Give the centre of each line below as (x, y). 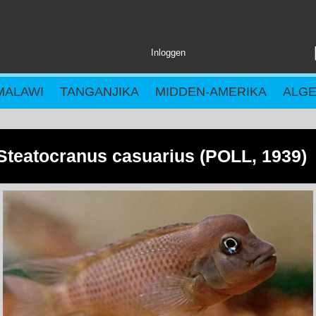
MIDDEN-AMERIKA (211, 92)
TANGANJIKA (99, 92)
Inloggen (168, 53)
